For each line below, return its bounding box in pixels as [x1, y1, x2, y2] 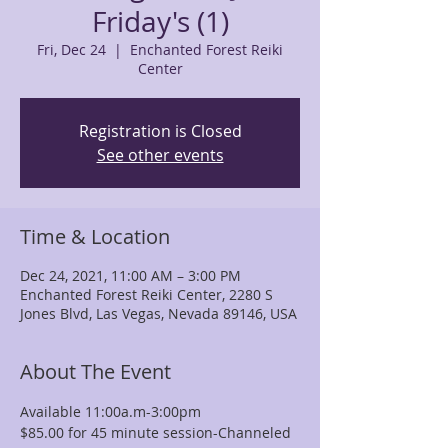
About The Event [20, 358, 171, 385]
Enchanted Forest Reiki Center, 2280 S [20, 285, 273, 304]
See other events [96, 144, 224, 166]
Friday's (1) [91, 3, 229, 40]
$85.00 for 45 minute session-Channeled [20, 423, 295, 442]
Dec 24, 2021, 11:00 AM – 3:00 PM [20, 266, 241, 285]
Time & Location [20, 223, 170, 250]
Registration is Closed [78, 120, 242, 142]
